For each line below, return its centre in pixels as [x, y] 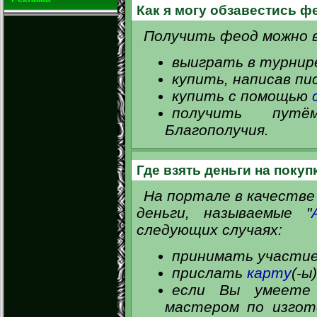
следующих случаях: [209, 229]
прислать [209, 272]
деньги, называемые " [224, 212]
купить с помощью [242, 96]
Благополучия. [217, 129]
